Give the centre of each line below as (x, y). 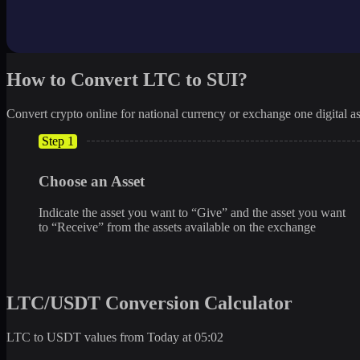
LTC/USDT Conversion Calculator (149, 303)
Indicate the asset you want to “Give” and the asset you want (192, 213)
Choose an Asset (92, 182)
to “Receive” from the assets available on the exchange (177, 227)
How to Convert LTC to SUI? (127, 79)
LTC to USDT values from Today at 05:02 (115, 337)
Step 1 (58, 141)
